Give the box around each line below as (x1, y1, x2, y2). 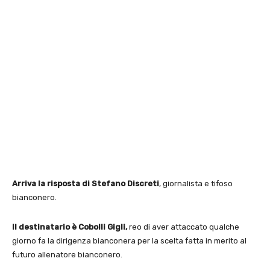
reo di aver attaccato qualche (127, 222, 239, 231)
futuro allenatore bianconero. (12, 250, 122, 259)
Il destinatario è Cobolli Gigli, (12, 222, 127, 231)
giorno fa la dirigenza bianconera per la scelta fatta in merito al (12, 236, 246, 245)
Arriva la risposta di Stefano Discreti (12, 178, 159, 188)
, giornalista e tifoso (159, 178, 233, 188)
